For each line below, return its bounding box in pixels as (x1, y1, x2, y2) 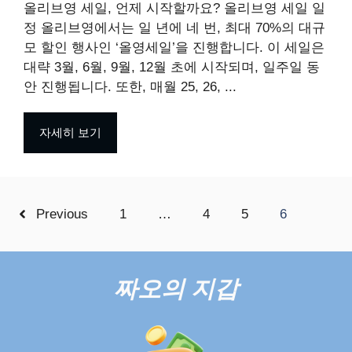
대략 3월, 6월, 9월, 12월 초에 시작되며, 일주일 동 (24, 60, 320, 75)
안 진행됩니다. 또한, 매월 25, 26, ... (24, 79, 236, 95)
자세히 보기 (39, 126, 101, 140)
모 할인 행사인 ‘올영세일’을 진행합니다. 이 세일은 (24, 40, 324, 56)
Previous (35, 207, 88, 222)
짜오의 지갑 (114, 276, 238, 302)
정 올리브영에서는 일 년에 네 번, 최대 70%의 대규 (24, 20, 325, 36)
